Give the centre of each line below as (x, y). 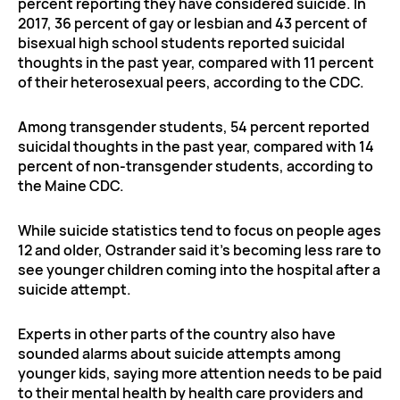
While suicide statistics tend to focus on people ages (200, 230)
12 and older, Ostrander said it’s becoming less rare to (200, 250)
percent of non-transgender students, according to (196, 166)
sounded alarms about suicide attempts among (179, 353)
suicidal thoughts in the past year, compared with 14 (196, 146)
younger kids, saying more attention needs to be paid (200, 373)
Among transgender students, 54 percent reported (194, 126)
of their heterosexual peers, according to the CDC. (191, 82)
